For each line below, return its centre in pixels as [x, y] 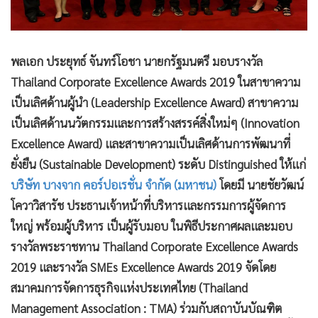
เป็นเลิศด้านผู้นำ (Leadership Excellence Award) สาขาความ [154, 103]
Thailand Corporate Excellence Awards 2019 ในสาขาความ [155, 82]
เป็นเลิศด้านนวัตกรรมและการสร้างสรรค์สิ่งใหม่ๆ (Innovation [155, 123]
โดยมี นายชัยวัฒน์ [262, 185]
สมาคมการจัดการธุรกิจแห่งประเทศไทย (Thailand [129, 288]
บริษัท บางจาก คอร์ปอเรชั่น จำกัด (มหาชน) [115, 185]
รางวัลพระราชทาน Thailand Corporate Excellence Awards [154, 247]
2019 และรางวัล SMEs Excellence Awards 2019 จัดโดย [143, 267]
